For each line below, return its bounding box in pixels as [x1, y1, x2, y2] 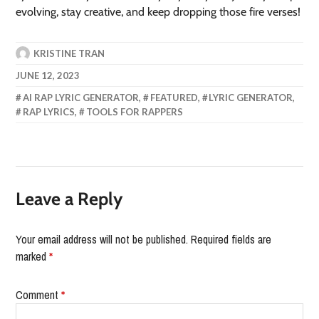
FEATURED [150, 92, 198, 104]
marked [16, 249, 50, 265]
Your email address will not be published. [16, 231, 189, 248]
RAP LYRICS [23, 106, 75, 118]
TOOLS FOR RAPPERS [85, 106, 183, 118]
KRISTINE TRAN [33, 48, 105, 60]
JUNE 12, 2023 [16, 70, 80, 82]
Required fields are [191, 231, 272, 248]
